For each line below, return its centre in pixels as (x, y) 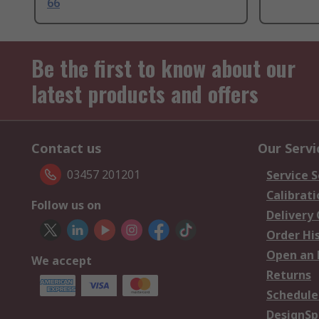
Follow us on (66, 205)
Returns (289, 275)
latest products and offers (145, 94)
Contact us (67, 148)
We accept (62, 261)
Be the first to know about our (163, 68)
